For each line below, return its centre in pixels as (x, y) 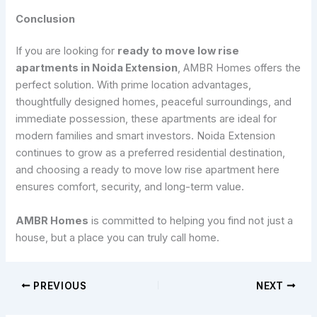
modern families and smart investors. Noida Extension (146, 136)
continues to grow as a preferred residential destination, (151, 153)
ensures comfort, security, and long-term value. (130, 187)
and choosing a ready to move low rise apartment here (148, 170)
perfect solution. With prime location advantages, (134, 85)
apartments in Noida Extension (97, 68)
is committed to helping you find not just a (191, 220)
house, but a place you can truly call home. (118, 237)
